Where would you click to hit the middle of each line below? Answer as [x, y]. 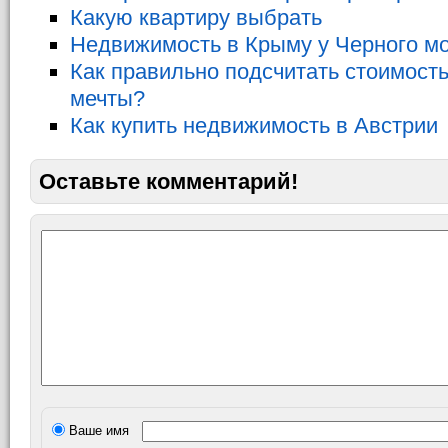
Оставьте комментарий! [168, 181]
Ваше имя [97, 430]
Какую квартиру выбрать [196, 17]
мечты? [107, 98]
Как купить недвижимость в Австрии [254, 125]
